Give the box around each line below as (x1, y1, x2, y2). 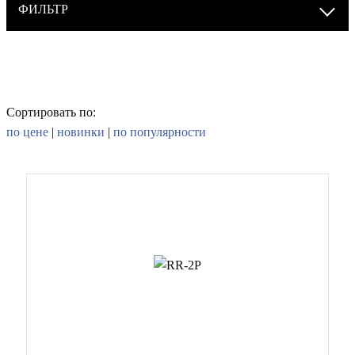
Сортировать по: (6, 105, 96, 119)
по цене (6, 125, 52, 139)
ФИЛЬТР (18, 2, 68, 16)
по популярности (113, 125, 206, 139)
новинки (57, 125, 105, 139)
